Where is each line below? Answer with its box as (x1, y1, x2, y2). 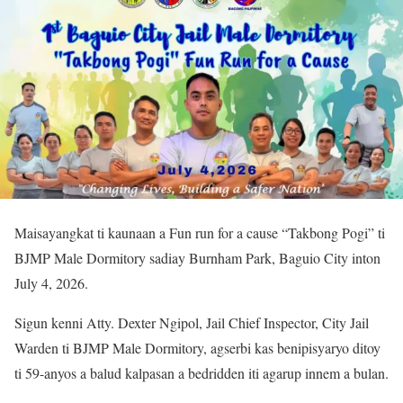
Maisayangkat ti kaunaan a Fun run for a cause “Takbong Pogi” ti (14, 222, 385, 242)
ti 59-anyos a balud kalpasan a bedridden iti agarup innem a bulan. (14, 363, 389, 382)
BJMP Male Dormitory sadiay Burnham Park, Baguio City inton (14, 247, 381, 267)
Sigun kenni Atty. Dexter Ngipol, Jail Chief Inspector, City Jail (14, 312, 369, 332)
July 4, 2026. (14, 273, 88, 292)
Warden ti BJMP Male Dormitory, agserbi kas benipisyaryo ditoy (14, 337, 381, 357)
